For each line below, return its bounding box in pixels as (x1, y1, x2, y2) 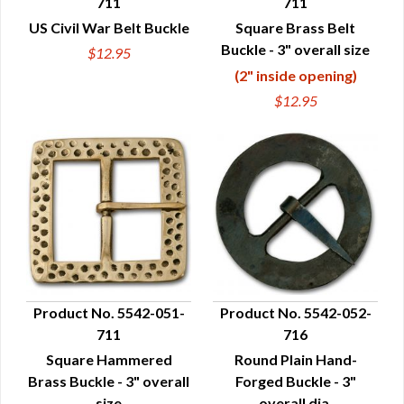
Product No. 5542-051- (32, 304, 185, 321)
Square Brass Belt (235, 19, 355, 36)
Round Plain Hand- (234, 351, 357, 368)
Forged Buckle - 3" (234, 372, 356, 390)
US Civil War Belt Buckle (28, 19, 189, 36)
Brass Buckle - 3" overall (28, 372, 189, 390)
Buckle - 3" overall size (221, 41, 370, 58)
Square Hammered (45, 351, 172, 368)
